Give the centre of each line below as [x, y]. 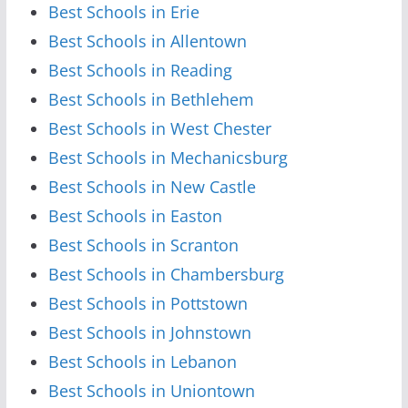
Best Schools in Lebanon [142, 361]
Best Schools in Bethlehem [151, 99]
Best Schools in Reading [140, 70]
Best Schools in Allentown [147, 41]
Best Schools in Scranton [143, 245]
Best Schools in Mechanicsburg [168, 157]
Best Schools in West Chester [159, 128]
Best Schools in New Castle [152, 186]
